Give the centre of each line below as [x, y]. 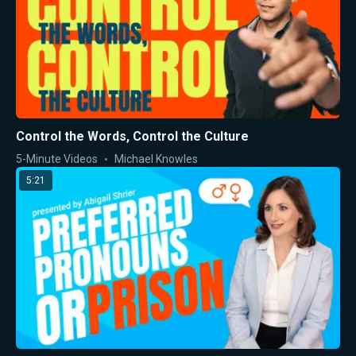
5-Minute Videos [57, 159]
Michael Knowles [156, 159]
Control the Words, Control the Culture [132, 136]
